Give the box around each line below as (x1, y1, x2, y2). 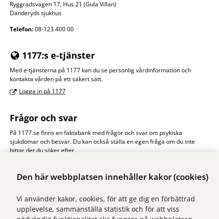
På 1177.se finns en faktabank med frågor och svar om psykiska (10, 129, 182, 137)
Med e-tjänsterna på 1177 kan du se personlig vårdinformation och (10, 66, 191, 75)
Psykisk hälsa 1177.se (19, 158, 78, 167)
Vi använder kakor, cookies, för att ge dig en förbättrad (17, 194, 195, 203)
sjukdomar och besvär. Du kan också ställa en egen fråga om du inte (10, 137, 195, 146)
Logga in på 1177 (19, 87, 66, 96)
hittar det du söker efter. (10, 146, 77, 155)
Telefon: (10, 25, 33, 34)
